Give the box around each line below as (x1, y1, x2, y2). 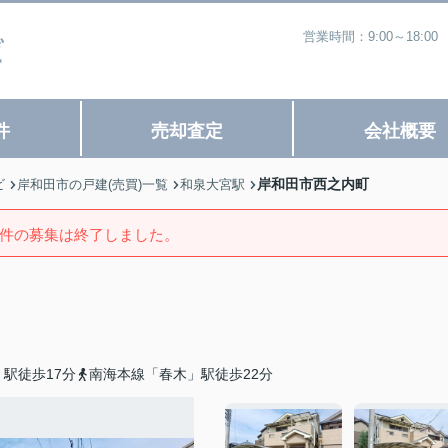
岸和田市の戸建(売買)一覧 (17, 177, 168, 192)
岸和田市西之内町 (257, 176, 369, 192)
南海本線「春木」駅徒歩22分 (89, 366, 273, 382)
